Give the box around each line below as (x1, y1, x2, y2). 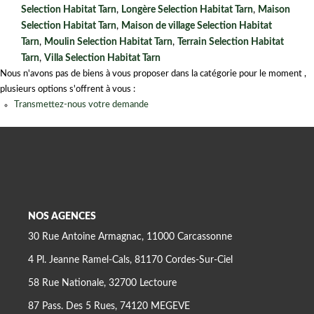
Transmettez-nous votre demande (14, 100, 149, 109)
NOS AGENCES (28, 211, 96, 221)
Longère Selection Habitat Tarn (121, 4, 253, 15)
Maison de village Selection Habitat (121, 20, 272, 31)
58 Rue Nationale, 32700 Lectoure (28, 278, 177, 288)
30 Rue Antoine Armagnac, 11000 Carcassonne (28, 232, 232, 242)
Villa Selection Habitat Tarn (44, 53, 161, 63)
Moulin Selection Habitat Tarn (44, 36, 172, 47)
